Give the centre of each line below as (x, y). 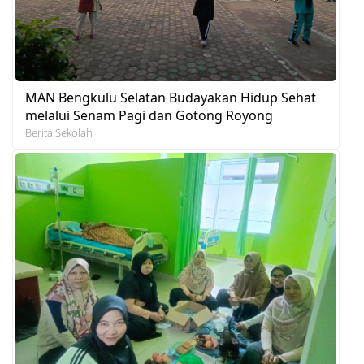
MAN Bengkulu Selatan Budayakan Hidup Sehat (171, 97)
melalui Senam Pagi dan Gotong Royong (149, 115)
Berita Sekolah (59, 132)
